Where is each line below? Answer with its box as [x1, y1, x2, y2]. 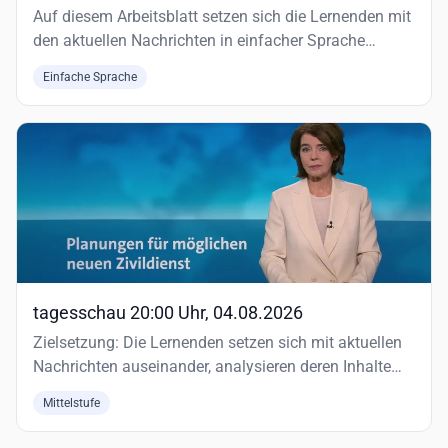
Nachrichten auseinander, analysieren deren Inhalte [33, 357, 391, 376]
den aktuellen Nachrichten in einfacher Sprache [33, 31, 365, 50]
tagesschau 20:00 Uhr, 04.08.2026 [33, 302, 303, 323]
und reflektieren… [33, 381, 152, 400]
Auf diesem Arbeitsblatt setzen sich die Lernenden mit [33, 7, 411, 26]
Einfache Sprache [43, 70, 137, 84]
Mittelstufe [43, 396, 100, 410]
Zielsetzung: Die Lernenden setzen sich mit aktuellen [33, 333, 402, 352]
